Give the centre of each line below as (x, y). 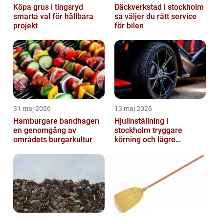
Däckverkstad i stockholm (159, 7)
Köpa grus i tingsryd (48, 7)
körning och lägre (145, 140)
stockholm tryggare (133, 131)
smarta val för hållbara (53, 17)
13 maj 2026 (133, 109)
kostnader (132, 149)
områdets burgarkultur (53, 140)
